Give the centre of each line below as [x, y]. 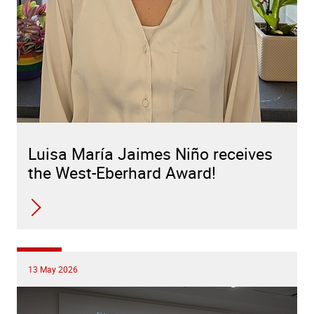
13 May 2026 [53, 269]
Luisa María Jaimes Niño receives [150, 154]
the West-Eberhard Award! [122, 173]
